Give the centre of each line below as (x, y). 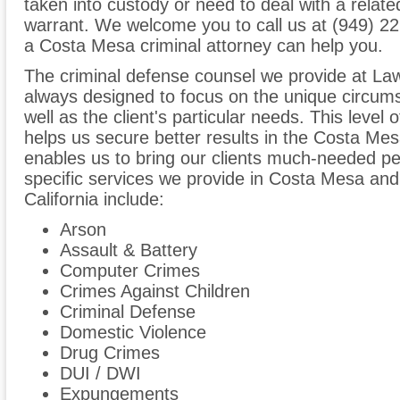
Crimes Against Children (155, 292)
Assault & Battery (129, 250)
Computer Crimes (130, 271)
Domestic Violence (133, 333)
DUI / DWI (100, 374)
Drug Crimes (110, 353)
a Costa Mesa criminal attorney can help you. (204, 46)
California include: (94, 200)
